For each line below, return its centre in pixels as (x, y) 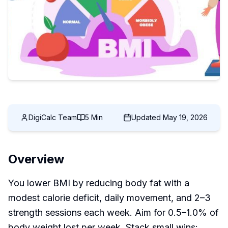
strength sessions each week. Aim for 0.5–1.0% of (113, 212)
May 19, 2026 (185, 117)
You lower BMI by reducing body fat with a (99, 183)
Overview (36, 159)
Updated (147, 117)
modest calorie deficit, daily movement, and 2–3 (109, 198)
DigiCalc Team (53, 117)
